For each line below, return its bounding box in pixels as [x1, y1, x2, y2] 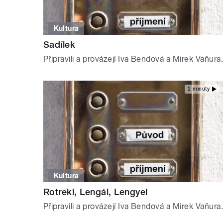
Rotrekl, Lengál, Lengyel [43, 186, 148, 197]
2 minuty [188, 86, 210, 92]
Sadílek [43, 39, 76, 50]
